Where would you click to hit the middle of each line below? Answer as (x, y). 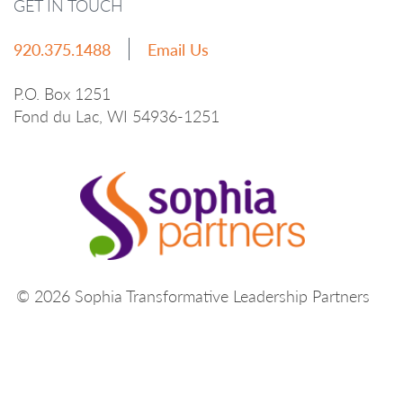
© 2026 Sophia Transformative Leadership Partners (193, 296)
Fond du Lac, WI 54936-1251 (116, 115)
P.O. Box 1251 (62, 93)
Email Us (178, 49)
